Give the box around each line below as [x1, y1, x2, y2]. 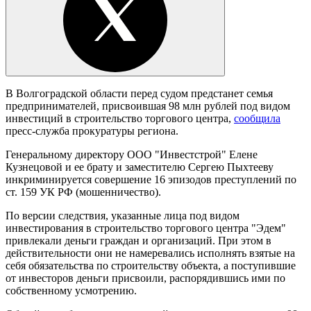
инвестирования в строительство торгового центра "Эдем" [6, 221, 286, 234]
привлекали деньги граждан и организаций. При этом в [6, 234, 271, 246]
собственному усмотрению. [6, 284, 137, 296]
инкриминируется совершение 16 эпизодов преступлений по [6, 173, 296, 185]
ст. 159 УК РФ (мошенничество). [6, 185, 161, 198]
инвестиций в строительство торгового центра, [6, 112, 234, 124]
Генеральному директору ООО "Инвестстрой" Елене [6, 148, 258, 160]
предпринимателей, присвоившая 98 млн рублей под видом [6, 99, 290, 112]
